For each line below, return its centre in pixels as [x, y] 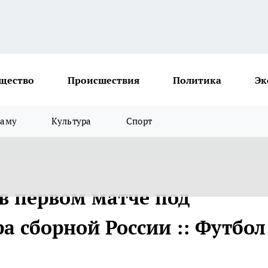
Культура [71, 121]
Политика [197, 80]
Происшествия [103, 80]
